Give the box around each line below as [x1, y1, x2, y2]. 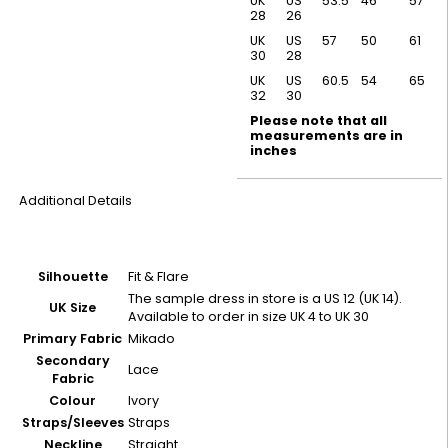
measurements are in [250, 127, 404, 145]
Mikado [127, 330, 175, 348]
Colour [49, 392, 97, 410]
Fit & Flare [127, 268, 189, 286]
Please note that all [250, 112, 388, 130]
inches [250, 142, 298, 160]
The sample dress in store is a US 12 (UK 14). [127, 290, 402, 308]
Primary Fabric [23, 330, 123, 348]
